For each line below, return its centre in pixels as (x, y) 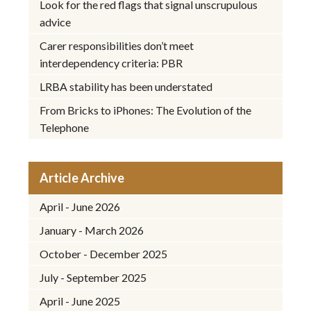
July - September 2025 (93, 277)
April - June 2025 (80, 301)
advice (56, 22)
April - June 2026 (80, 206)
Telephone (65, 127)
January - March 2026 (92, 230)
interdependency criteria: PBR (111, 62)
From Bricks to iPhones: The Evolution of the (146, 110)
